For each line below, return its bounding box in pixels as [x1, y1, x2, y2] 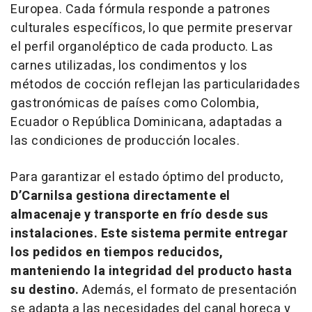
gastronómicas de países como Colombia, [10, 94, 258, 114]
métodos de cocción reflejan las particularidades [10, 75, 300, 95]
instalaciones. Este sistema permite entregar [10, 224, 288, 244]
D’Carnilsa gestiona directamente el [10, 187, 231, 206]
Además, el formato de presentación [82, 281, 297, 300]
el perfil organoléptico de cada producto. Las [10, 38, 274, 57]
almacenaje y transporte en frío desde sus [10, 205, 269, 225]
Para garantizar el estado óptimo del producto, [10, 168, 283, 187]
